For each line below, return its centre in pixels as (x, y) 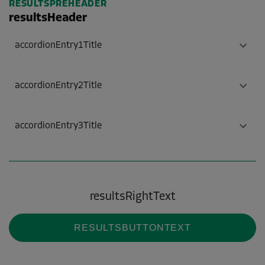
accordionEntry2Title (58, 86)
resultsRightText (132, 197)
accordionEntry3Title (58, 126)
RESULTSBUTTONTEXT (132, 228)
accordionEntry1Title (58, 46)
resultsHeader (48, 19)
